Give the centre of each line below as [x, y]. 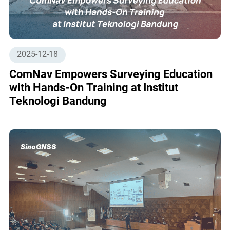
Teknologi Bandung [58, 101]
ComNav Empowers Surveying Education [111, 74]
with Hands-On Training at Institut [93, 87]
